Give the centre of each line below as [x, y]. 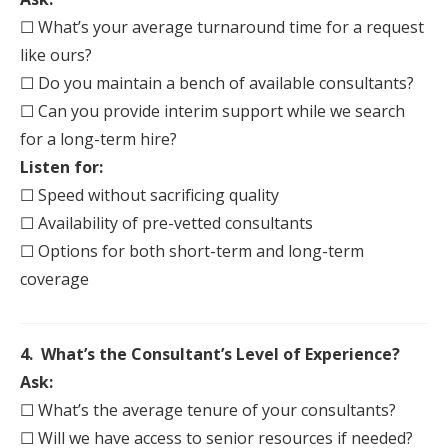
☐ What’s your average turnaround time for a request [222, 27]
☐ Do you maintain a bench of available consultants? [217, 83]
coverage [54, 279]
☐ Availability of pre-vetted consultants [166, 223]
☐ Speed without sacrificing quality [149, 195]
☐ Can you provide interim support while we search [212, 111]
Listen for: [61, 167]
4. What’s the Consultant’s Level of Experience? [210, 354]
